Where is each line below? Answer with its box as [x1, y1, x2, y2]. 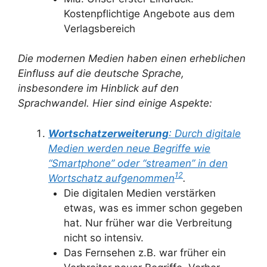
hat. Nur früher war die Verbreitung [63, 216, 232, 229]
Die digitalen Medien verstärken [63, 187, 216, 199]
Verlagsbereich [63, 22, 135, 35]
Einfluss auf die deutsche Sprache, [18, 67, 184, 79]
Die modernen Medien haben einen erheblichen [18, 52, 246, 64]
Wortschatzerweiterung [48, 127, 169, 139]
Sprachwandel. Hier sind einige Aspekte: [18, 97, 212, 109]
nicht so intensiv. [63, 231, 144, 244]
